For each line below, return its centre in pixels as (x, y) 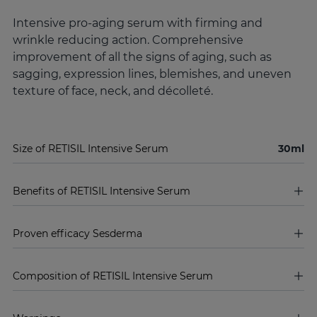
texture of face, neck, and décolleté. (113, 91)
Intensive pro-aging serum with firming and (138, 23)
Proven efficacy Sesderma (77, 233)
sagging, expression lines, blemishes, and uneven (152, 74)
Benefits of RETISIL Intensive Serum (102, 191)
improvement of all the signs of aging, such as (142, 57)
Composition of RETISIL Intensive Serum (113, 276)
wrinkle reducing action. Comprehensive (128, 40)
